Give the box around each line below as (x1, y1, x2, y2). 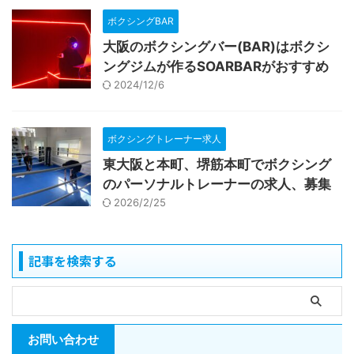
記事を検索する (28, 251, 117, 270)
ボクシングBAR (107, 15, 174, 27)
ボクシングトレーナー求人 (107, 133, 221, 145)
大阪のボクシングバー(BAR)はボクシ (103, 39, 330, 55)
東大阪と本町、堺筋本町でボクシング (103, 156, 331, 172)
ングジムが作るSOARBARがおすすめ (103, 58, 329, 74)
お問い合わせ (28, 332, 99, 347)
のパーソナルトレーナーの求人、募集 (103, 176, 331, 192)
